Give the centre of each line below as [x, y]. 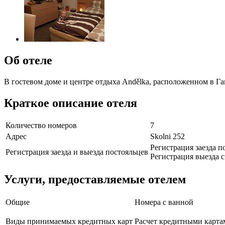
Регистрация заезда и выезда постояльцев [77, 152]
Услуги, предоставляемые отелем [95, 180]
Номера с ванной [164, 202]
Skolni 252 [167, 137]
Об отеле [28, 60]
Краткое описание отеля [71, 103]
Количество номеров [41, 126]
